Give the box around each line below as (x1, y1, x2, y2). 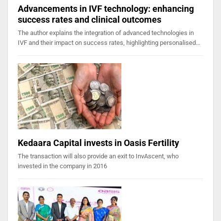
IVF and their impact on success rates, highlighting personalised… (18, 38, 200, 46)
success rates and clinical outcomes (18, 14, 161, 25)
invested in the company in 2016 (18, 162, 107, 170)
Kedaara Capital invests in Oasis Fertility (18, 137, 179, 148)
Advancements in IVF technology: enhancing (18, 3, 194, 14)
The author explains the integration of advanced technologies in (18, 29, 194, 37)
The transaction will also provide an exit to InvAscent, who (18, 152, 179, 160)
